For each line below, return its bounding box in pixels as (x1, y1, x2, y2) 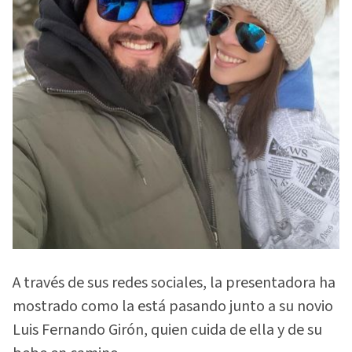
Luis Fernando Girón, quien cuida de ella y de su (13, 318, 322, 341)
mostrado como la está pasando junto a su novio (13, 295, 333, 317)
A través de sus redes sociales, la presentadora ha (13, 271, 335, 294)
